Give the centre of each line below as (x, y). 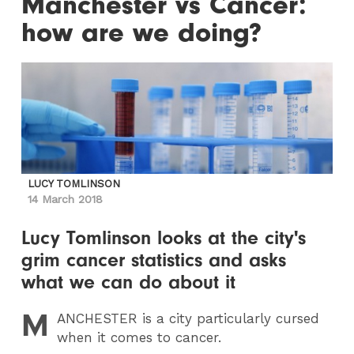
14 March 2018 (66, 199)
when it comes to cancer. (142, 337)
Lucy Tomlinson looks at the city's (164, 238)
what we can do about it (129, 282)
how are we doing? (142, 33)
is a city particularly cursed (229, 318)
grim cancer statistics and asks (154, 260)
